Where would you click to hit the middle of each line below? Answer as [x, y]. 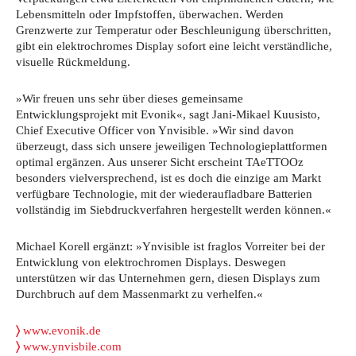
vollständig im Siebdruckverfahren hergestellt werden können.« [174, 209]
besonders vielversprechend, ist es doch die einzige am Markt [168, 178]
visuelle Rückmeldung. [73, 62]
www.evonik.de [60, 330]
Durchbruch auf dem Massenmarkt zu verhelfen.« [139, 294]
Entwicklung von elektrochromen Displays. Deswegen [151, 262]
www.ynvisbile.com [72, 346]
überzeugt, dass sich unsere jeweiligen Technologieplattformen [172, 146]
